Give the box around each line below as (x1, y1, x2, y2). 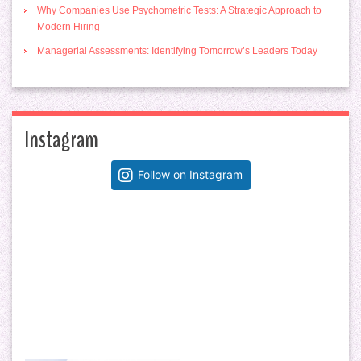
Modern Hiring (37, 21, 100, 33)
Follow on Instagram (138, 168, 243, 182)
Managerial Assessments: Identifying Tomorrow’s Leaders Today (37, 45, 317, 57)
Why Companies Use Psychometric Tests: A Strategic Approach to (37, 5, 322, 17)
